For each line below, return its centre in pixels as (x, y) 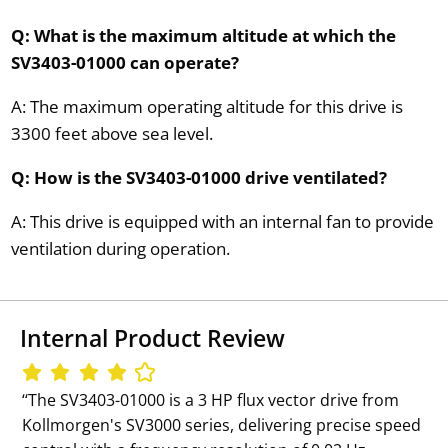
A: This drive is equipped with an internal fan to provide (222, 221)
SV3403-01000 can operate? (124, 62)
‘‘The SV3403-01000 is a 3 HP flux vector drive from (211, 399)
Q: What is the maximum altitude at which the (203, 35)
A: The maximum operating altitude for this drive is (206, 106)
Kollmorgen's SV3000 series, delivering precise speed (222, 424)
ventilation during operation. (120, 248)
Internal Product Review (152, 338)
